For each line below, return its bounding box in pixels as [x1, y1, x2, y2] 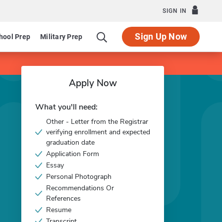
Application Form [46, 149, 99, 159]
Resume [46, 205, 71, 215]
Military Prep [40, 33, 83, 41]
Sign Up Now [135, 31, 187, 42]
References [46, 194, 81, 203]
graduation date [46, 138, 95, 147]
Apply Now [68, 77, 117, 90]
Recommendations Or [46, 183, 114, 193]
